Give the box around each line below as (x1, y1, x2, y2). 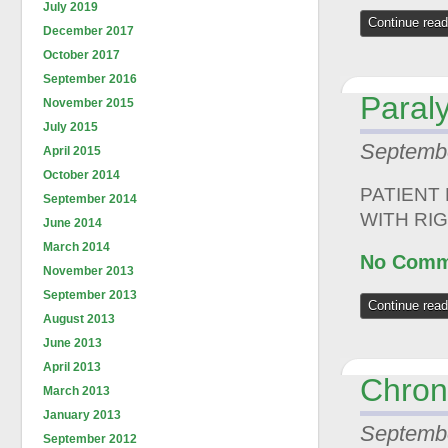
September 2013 (43, 288, 137, 302)
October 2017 (43, 48, 120, 62)
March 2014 (43, 240, 110, 254)
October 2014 (43, 168, 120, 182)
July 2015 (43, 120, 98, 134)
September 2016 (43, 72, 137, 86)
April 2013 (43, 360, 101, 374)
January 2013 (43, 408, 121, 422)
